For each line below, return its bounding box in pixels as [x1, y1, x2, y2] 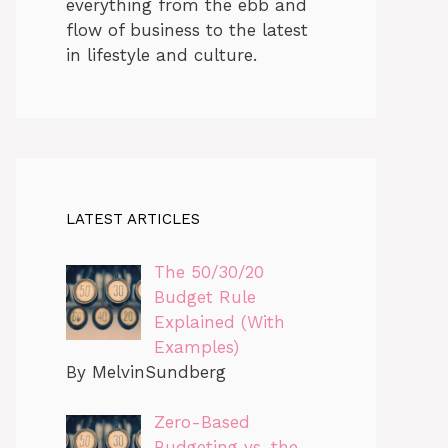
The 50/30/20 [153, 261, 264, 282]
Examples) [153, 336, 239, 357]
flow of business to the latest [66, 19, 308, 40]
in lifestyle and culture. [66, 44, 257, 65]
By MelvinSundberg [66, 361, 226, 382]
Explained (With [153, 311, 285, 332]
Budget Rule [153, 286, 256, 307]
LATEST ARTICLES [66, 209, 200, 228]
